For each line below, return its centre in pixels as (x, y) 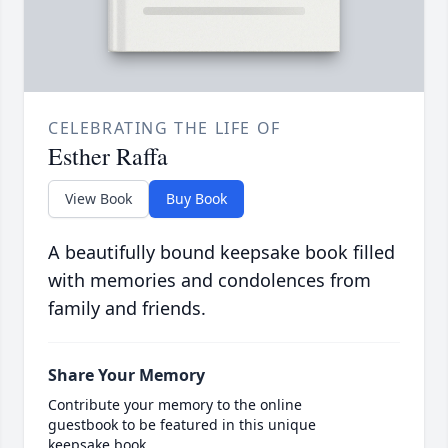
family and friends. (127, 308)
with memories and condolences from (209, 280)
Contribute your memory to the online (175, 405)
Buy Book (196, 199)
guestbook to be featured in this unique (182, 425)
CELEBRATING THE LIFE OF (164, 128)
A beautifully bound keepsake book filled (221, 252)
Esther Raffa (108, 156)
